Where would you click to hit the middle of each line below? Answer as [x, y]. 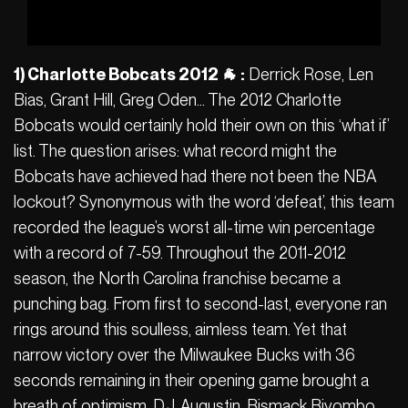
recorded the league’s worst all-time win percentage [194, 228]
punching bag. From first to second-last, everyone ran [200, 304]
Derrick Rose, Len [309, 75]
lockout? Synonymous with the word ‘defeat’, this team [204, 202]
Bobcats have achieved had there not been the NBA [194, 177]
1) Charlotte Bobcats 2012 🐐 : [129, 75]
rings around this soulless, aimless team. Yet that [180, 330]
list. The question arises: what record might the [175, 151]
